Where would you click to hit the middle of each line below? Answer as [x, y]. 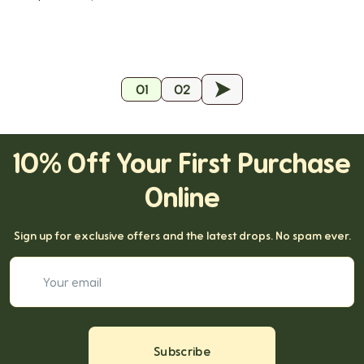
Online [182, 197]
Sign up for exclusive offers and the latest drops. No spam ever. [182, 236]
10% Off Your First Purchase [182, 163]
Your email [209, 265]
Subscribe [182, 351]
